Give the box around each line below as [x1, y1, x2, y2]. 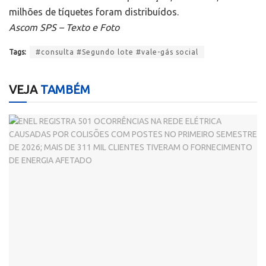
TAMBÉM [37, 82, 90, 96]
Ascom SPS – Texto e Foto [9, 22, 119, 33]
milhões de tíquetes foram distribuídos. [9, 7, 179, 18]
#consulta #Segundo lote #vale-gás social [36, 48, 198, 56]
